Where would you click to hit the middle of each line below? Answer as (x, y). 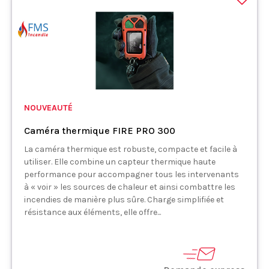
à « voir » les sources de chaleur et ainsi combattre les (130, 187)
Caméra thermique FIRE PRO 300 (100, 131)
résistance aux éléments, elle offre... (92, 212)
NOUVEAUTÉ (48, 108)
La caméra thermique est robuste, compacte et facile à (131, 149)
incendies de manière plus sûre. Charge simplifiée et (124, 200)
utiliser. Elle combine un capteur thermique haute (120, 162)
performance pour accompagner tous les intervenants (131, 174)
